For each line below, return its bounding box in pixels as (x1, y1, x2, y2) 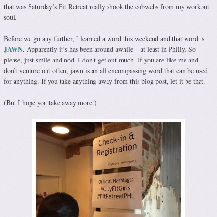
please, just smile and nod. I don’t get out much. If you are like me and (4, 55, 198, 65)
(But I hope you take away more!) (4, 98, 97, 108)
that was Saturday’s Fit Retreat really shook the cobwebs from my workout (4, 2, 209, 12)
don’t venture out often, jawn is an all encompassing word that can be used (4, 66, 208, 76)
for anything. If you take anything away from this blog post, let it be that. (4, 77, 205, 86)
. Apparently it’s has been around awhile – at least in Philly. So (23, 45, 196, 54)
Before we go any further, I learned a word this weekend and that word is (4, 34, 204, 44)
